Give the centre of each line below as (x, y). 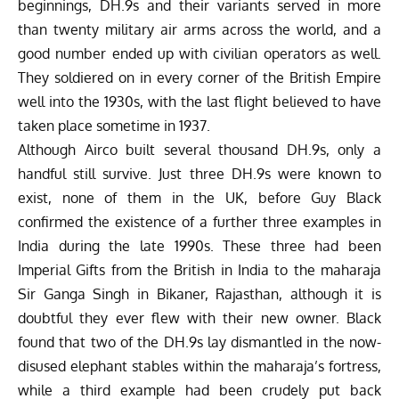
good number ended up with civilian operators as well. (199, 53)
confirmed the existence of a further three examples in (199, 221)
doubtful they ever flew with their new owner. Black (199, 318)
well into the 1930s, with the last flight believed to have (199, 101)
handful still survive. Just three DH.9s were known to (199, 173)
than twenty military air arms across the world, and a (199, 29)
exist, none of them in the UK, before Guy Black (199, 197)
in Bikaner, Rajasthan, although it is (255, 293)
